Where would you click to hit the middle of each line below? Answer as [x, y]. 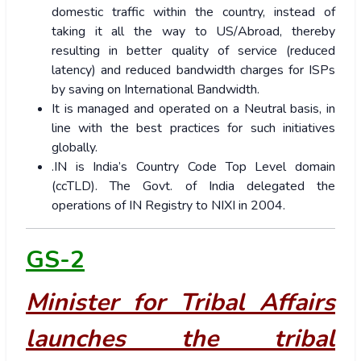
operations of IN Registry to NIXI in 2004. [170, 206]
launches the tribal [180, 339]
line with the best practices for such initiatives [193, 129]
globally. [75, 148]
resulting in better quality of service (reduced [193, 51]
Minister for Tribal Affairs [180, 303]
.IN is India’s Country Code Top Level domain [193, 167]
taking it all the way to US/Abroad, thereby [193, 32]
